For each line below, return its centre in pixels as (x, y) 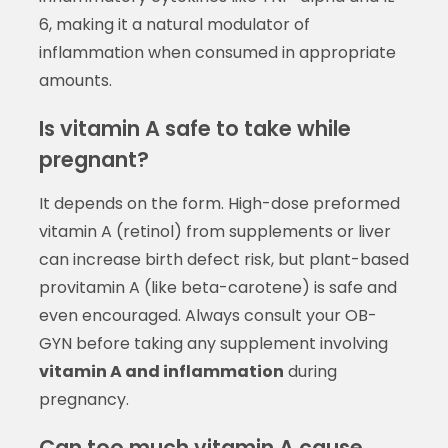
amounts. (75, 80)
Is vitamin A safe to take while (194, 128)
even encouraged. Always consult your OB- (207, 315)
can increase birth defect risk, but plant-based (223, 259)
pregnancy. (83, 399)
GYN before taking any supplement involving (213, 343)
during (310, 371)
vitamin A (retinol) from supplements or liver (214, 231)
